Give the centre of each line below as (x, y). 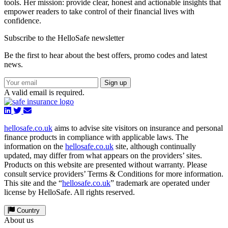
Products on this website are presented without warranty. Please (106, 165)
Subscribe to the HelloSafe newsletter (64, 38)
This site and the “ (33, 183)
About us (19, 220)
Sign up (116, 83)
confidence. (23, 21)
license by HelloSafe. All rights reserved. (69, 192)
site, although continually (155, 146)
